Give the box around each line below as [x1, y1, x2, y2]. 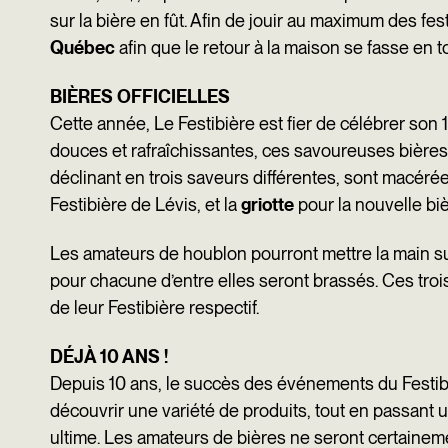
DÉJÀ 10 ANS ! [50, 346, 168, 367]
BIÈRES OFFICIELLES [50, 86, 230, 107]
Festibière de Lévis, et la [50, 194, 241, 215]
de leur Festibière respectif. [50, 297, 259, 318]
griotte [241, 194, 294, 215]
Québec [50, 37, 119, 58]
